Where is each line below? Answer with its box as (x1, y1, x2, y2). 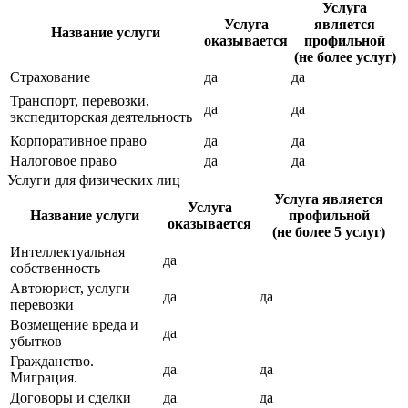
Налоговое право (10, 152, 117, 168)
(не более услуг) (293, 48, 396, 65)
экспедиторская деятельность (10, 108, 192, 125)
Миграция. (10, 369, 77, 385)
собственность (10, 260, 100, 276)
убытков (10, 332, 62, 349)
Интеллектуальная (10, 243, 125, 260)
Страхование (10, 68, 90, 85)
